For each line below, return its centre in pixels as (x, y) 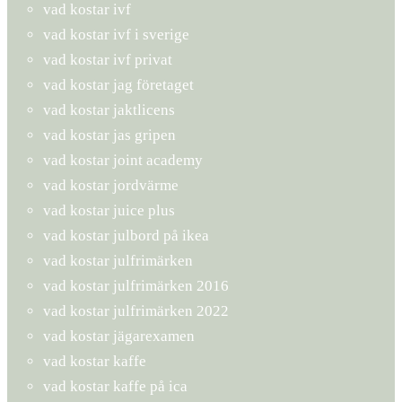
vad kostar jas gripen (109, 135)
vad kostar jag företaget (118, 84)
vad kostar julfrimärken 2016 (136, 285)
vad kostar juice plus (109, 210)
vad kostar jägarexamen (119, 336)
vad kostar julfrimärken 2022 (136, 310)
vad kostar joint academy (123, 160)
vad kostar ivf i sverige (116, 34)
